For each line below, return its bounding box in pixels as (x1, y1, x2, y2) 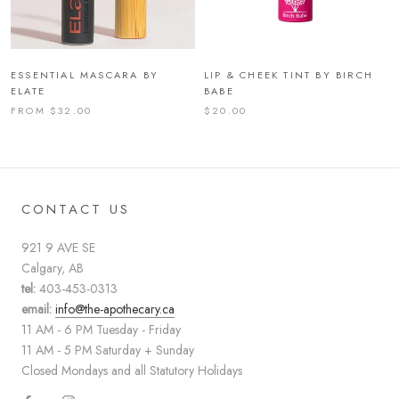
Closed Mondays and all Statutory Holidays (21, 361, 242, 379)
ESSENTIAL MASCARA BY (11, 67, 159, 82)
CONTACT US (21, 199, 130, 219)
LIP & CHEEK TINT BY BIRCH (204, 67, 373, 82)
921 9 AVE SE (21, 238, 95, 256)
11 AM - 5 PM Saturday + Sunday (21, 340, 194, 359)
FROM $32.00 (11, 102, 93, 118)
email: (21, 299, 52, 318)
